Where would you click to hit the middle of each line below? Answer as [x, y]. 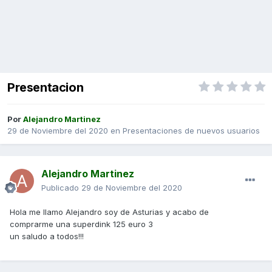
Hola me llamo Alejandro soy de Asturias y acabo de [109, 212]
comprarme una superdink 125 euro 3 [81, 224]
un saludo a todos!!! [47, 236]
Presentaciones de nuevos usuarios [191, 131]
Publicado [61, 188]
